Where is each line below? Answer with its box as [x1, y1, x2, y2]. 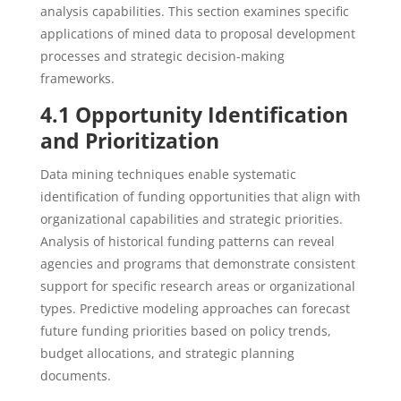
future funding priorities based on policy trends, [39, 322, 331, 339]
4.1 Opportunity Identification [39, 100, 348, 129]
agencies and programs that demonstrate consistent [39, 255, 355, 272]
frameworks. [39, 70, 115, 87]
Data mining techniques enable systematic [39, 166, 296, 183]
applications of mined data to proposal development [39, 25, 355, 42]
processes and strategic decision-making [39, 47, 285, 64]
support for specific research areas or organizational [39, 277, 355, 294]
